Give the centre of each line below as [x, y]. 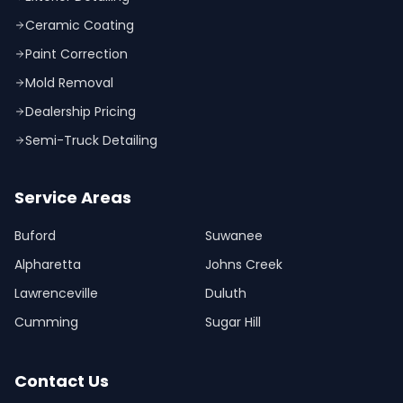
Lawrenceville [56, 293]
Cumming [46, 322]
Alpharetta [48, 264]
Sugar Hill [233, 322]
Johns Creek [244, 264]
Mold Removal [69, 83]
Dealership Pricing [81, 112]
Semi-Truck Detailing [91, 140]
